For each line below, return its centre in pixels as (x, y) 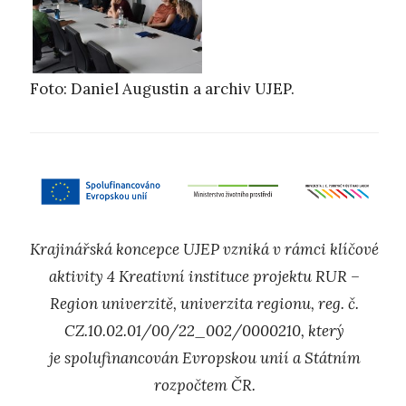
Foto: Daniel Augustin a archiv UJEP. (162, 89)
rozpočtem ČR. (204, 386)
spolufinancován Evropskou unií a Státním (212, 358)
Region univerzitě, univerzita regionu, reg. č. (204, 304)
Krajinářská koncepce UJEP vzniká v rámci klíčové (204, 250)
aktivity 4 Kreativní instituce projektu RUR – (204, 277)
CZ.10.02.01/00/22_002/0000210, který (204, 331)
